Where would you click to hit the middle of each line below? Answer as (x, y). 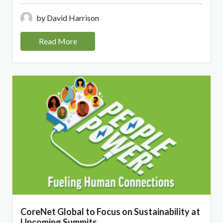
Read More (58, 41)
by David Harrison (68, 18)
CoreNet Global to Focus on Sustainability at (110, 212)
